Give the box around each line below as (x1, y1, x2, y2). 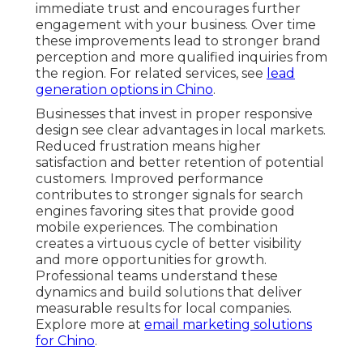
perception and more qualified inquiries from (36, 49, 327, 66)
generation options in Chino (36, 82, 213, 98)
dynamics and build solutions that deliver (36, 284, 302, 301)
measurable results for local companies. (36, 301, 292, 317)
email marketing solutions (144, 317, 312, 333)
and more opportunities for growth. (36, 252, 267, 268)
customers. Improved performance (36, 171, 263, 187)
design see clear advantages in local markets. (36, 122, 326, 139)
